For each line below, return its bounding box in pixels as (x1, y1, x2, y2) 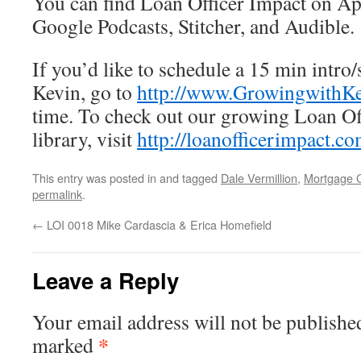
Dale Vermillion (221, 169, 297, 186)
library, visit (32, 125, 137, 152)
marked (32, 331, 98, 359)
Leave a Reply (32, 264, 179, 296)
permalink (32, 185, 82, 202)
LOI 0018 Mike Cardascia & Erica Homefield (44, 216, 272, 233)
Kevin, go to (32, 78, 137, 106)
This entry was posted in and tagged (32, 169, 221, 186)
